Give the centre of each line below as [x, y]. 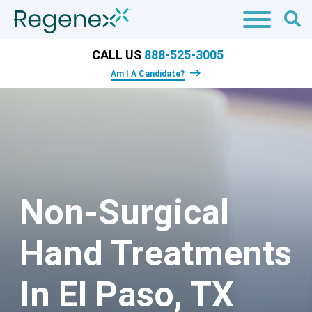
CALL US [118, 55]
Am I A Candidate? [147, 74]
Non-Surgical [125, 212]
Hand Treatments [156, 253]
